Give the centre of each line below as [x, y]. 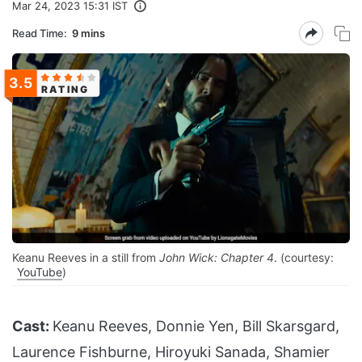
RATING [65, 89]
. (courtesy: [304, 258]
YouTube [40, 272]
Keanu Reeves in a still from [86, 258]
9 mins [88, 33]
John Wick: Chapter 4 [217, 258]
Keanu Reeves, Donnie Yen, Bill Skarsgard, [196, 326]
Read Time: [40, 33]
